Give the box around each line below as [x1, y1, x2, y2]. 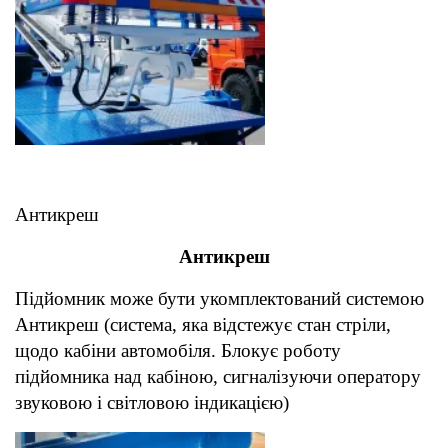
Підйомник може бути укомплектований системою [15, 288, 424, 310]
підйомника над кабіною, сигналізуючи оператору [15, 366, 421, 388]
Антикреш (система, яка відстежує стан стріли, [15, 314, 391, 336]
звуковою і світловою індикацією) [15, 392, 289, 414]
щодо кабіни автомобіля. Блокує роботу [15, 340, 341, 362]
